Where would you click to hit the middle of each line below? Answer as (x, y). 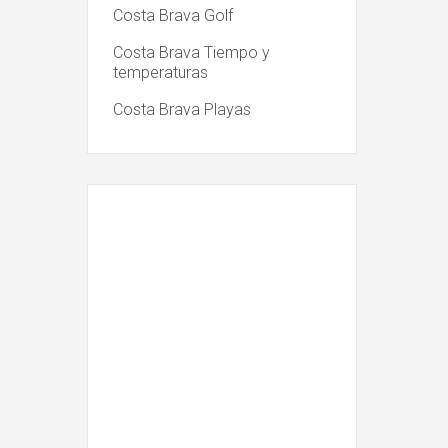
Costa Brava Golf (173, 15)
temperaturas (160, 72)
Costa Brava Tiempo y (191, 52)
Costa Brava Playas (182, 109)
